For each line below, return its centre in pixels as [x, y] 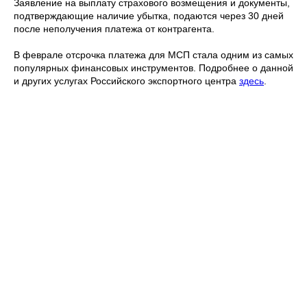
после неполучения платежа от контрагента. [114, 29]
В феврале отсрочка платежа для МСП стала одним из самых [153, 55]
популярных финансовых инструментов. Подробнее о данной [153, 68]
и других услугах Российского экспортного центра [126, 81]
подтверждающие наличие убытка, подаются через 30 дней [149, 16]
